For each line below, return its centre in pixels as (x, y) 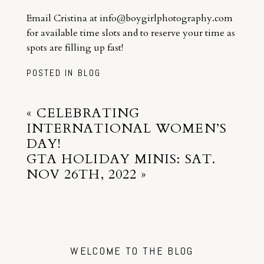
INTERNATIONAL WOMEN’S (126, 128)
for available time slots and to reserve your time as (131, 33)
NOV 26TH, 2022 (82, 174)
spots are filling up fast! (75, 47)
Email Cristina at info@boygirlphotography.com (129, 18)
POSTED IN (52, 72)
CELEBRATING (88, 113)
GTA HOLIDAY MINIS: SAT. (121, 159)
